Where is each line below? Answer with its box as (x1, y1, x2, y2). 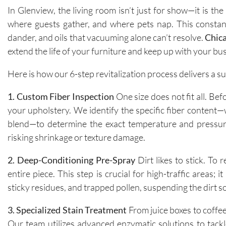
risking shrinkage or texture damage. (8, 131, 145, 143)
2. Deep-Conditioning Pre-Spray (8, 154, 135, 165)
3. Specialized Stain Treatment (8, 204, 127, 215)
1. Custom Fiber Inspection (8, 90, 115, 102)
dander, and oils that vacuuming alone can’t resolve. (8, 31, 205, 43)
